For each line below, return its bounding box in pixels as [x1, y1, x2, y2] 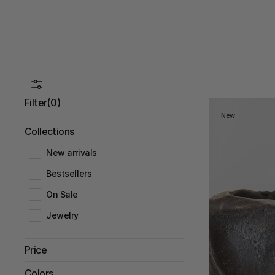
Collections [25, 125, 74, 137]
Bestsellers [46, 168, 92, 179]
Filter [25, 96, 47, 109]
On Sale [46, 189, 79, 199]
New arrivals [46, 147, 97, 158]
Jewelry [46, 210, 79, 220]
